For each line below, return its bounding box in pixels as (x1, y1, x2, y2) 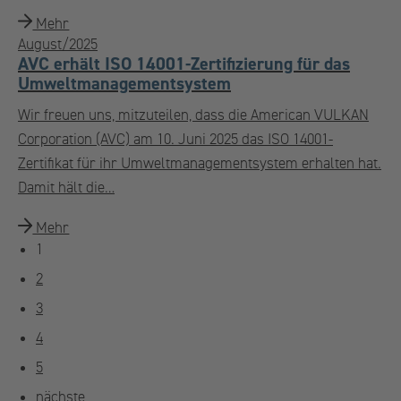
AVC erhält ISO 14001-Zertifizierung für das (18, 53, 350, 76)
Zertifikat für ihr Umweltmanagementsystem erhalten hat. (18, 154, 381, 174)
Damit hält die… (18, 178, 115, 198)
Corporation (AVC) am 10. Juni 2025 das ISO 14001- (18, 130, 333, 149)
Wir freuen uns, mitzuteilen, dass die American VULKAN (18, 106, 369, 125)
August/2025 (18, 35, 98, 55)
